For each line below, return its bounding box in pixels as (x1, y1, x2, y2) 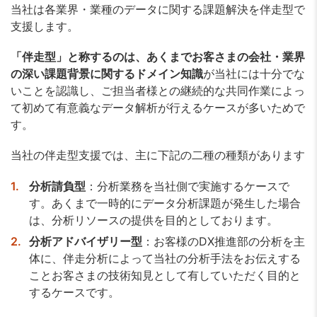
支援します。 (11, 19, 79, 33)
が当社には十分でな (203, 67, 305, 81)
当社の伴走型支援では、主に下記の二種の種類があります (11, 148, 305, 163)
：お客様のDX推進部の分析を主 (142, 234, 305, 248)
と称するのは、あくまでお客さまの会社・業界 (67, 50, 305, 64)
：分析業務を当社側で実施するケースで (85, 178, 289, 193)
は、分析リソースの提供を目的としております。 (28, 212, 278, 227)
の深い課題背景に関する (11, 67, 135, 81)
